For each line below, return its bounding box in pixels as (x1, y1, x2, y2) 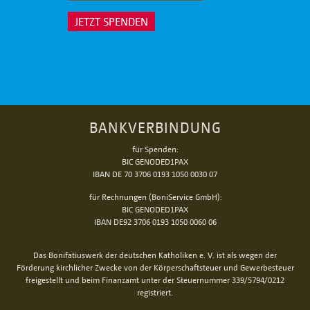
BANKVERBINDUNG (89, 118, 221, 137)
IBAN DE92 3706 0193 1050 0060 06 (93, 217, 217, 228)
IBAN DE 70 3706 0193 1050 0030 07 (93, 169, 217, 180)
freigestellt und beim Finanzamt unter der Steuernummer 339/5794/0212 (26, 275, 284, 286)
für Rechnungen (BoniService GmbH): (89, 192, 221, 203)
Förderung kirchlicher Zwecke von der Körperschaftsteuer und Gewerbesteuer (16, 262, 294, 273)
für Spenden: (132, 144, 178, 155)
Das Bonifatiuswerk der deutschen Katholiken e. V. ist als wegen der (33, 250, 277, 261)
